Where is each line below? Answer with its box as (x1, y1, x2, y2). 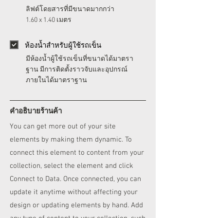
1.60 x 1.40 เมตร (26, 16, 72, 24)
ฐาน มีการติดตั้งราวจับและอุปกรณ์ (26, 66, 127, 74)
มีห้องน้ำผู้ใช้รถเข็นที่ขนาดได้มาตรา (26, 55, 133, 63)
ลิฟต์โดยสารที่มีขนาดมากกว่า (26, 5, 114, 14)
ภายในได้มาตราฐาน (26, 76, 87, 85)
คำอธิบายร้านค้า (10, 107, 62, 116)
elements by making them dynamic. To (10, 135, 132, 144)
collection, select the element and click (10, 162, 133, 170)
